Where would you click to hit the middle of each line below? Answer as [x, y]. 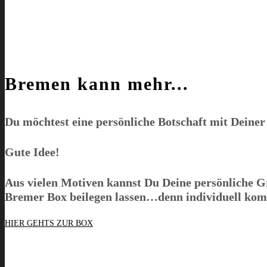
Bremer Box [36, 196]
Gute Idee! [32, 152]
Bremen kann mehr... [97, 83]
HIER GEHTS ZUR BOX [49, 223]
